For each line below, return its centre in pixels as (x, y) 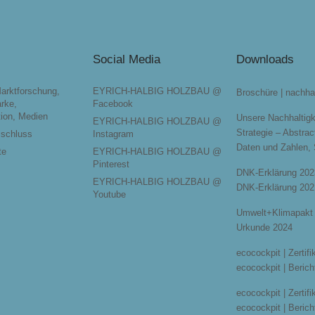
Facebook (113, 103)
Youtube (109, 194)
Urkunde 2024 (264, 227)
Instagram (113, 134)
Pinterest (111, 164)
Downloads (265, 59)
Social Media (127, 59)
